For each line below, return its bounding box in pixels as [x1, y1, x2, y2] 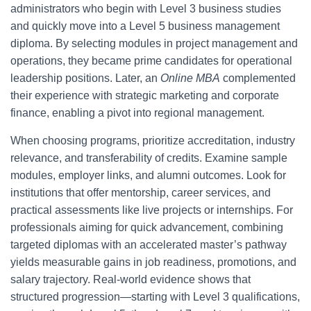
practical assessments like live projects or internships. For [10, 204, 293, 216]
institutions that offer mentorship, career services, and [10, 187, 271, 199]
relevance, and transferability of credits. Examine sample [10, 152, 287, 164]
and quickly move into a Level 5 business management [10, 20, 280, 32]
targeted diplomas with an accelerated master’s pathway [10, 239, 287, 251]
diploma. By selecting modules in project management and [10, 37, 298, 49]
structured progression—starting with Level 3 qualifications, [10, 291, 300, 303]
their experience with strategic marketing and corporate [10, 90, 279, 101]
